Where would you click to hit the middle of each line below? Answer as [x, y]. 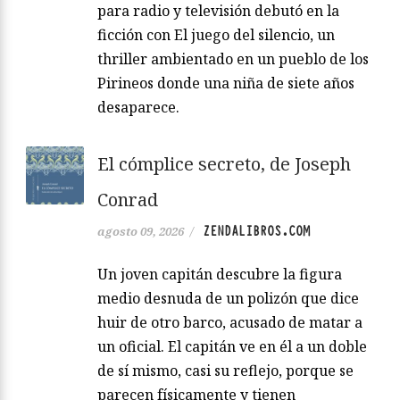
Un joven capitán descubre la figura [220, 275]
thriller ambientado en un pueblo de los [233, 59]
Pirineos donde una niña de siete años [226, 83]
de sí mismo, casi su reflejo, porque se [225, 371]
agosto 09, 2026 [141, 232]
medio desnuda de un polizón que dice [228, 299]
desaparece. [138, 108]
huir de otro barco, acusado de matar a [230, 323]
